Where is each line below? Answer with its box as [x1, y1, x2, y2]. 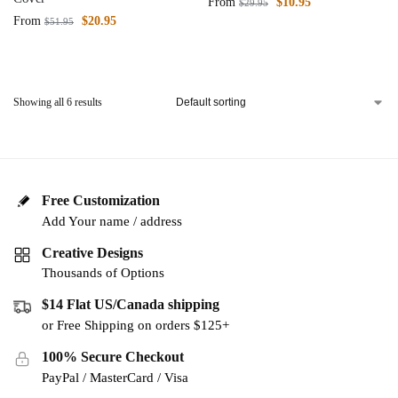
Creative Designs [42, 244, 143, 260]
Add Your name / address [42, 213, 182, 228]
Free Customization [42, 193, 160, 208]
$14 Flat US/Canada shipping [42, 297, 219, 313]
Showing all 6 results [13, 96, 102, 108]
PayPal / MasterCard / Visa [42, 370, 188, 385]
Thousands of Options [42, 266, 164, 281]
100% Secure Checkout [42, 349, 184, 365]
